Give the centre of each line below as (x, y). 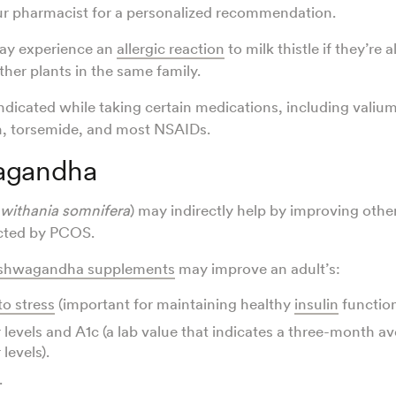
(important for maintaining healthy (175, 305)
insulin (316, 305)
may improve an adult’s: (258, 269)
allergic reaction (171, 49)
